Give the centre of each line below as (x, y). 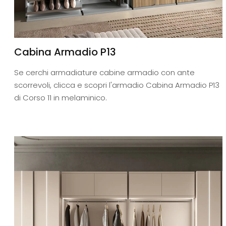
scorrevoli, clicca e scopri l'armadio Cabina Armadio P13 (117, 85)
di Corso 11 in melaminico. (61, 98)
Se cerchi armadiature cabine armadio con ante (104, 73)
